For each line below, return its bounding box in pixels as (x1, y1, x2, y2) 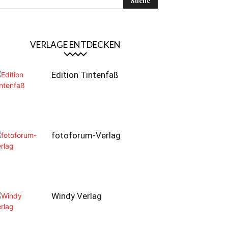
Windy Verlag (51, 191, 102, 201)
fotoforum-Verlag (51, 130, 121, 140)
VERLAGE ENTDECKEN (30, 39, 121, 50)
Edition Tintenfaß (51, 70, 119, 80)
